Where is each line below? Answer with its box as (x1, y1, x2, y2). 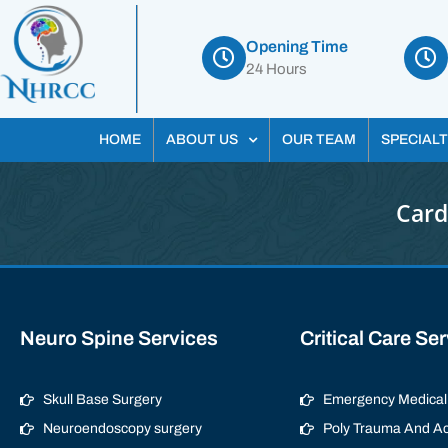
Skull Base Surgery (42, 392, 162, 407)
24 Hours (245, 61, 307, 77)
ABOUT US (165, 132, 238, 147)
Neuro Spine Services (20, 327, 218, 349)
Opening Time (245, 38, 348, 55)
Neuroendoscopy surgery (42, 421, 202, 436)
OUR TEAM (281, 132, 356, 147)
